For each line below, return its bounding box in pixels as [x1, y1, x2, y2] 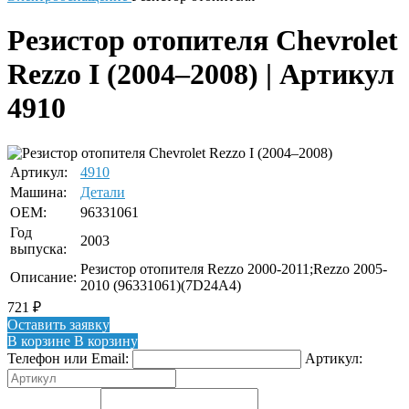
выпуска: [10, 240, 67, 257]
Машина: [10, 184, 67, 200]
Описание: [10, 268, 77, 285]
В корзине [7, 332, 70, 349]
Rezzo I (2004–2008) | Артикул [7, 58, 394, 91]
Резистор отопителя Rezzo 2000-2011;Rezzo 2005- [80, 260, 387, 277]
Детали [80, 184, 125, 200]
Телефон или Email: [7, 350, 129, 366]
